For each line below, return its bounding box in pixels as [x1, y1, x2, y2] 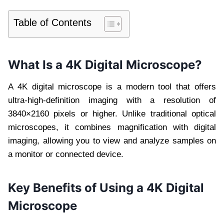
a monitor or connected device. [8, 149, 123, 159]
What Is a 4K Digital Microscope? [8, 57, 202, 72]
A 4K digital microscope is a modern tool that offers [8, 82, 216, 92]
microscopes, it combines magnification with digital [8, 122, 216, 132]
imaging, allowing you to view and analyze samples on [8, 136, 216, 146]
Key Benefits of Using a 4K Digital [8, 180, 204, 195]
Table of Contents [13, 17, 91, 28]
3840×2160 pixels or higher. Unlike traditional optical [8, 109, 216, 119]
